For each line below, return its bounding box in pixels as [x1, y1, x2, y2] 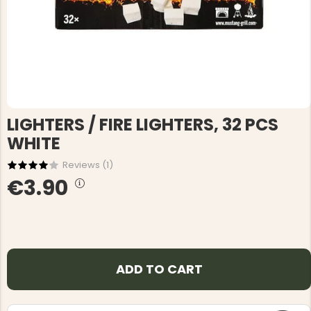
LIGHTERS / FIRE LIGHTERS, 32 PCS [7, 113, 278, 136]
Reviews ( [62, 158, 106, 171]
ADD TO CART [115, 260, 203, 278]
